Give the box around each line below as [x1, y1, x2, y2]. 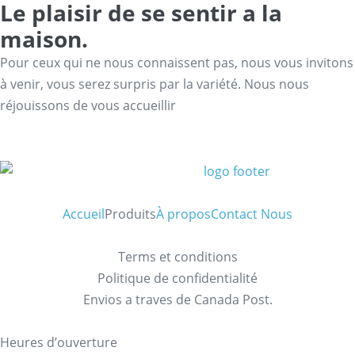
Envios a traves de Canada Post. [82, 290, 273, 308]
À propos [156, 204, 211, 223]
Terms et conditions [117, 247, 238, 265]
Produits [105, 204, 156, 223]
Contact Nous [211, 204, 292, 223]
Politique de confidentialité [97, 269, 258, 287]
